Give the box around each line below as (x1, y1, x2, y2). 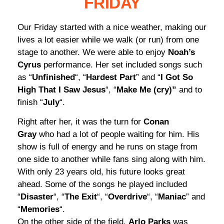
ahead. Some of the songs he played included (17, 179, 187, 189)
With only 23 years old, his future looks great (17, 167, 185, 177)
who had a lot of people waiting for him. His (36, 129, 199, 139)
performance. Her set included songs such (41, 59, 202, 69)
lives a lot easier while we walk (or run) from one (17, 34, 199, 44)
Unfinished (32, 72, 75, 82)
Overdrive (108, 192, 147, 202)
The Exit (64, 192, 97, 202)
